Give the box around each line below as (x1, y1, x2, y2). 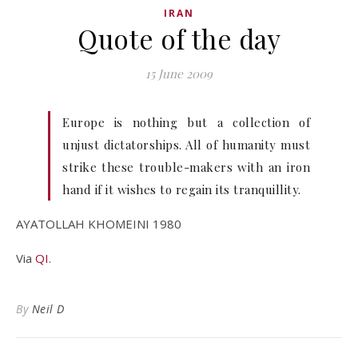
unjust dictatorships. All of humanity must (62, 137, 310, 153)
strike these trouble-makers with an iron (62, 159, 310, 175)
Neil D (31, 301, 65, 316)
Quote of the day (78, 21, 280, 56)
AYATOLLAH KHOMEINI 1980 (16, 216, 181, 232)
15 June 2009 (145, 66, 213, 82)
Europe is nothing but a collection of (62, 114, 310, 130)
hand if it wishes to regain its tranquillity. (62, 181, 301, 197)
